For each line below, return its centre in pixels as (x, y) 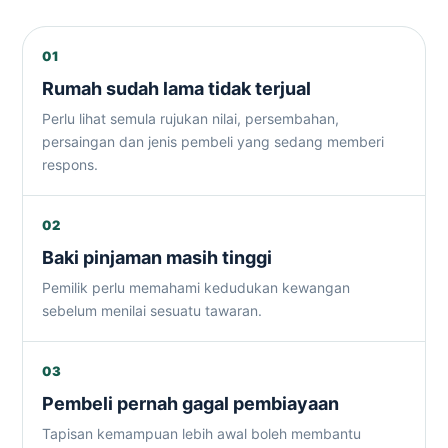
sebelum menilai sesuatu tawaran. (152, 310)
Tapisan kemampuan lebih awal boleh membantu (201, 433)
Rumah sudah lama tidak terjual (176, 88)
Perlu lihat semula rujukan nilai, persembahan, (190, 118)
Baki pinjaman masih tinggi (157, 257)
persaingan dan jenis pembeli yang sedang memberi (213, 141)
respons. (70, 164)
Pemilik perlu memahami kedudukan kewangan (196, 287)
